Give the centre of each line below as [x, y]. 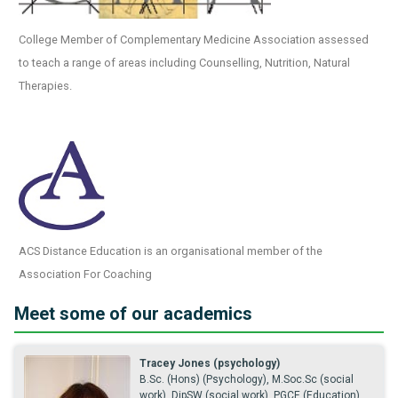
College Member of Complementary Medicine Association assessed [194, 40]
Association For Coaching [85, 274]
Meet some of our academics [133, 314]
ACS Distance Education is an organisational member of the [171, 251]
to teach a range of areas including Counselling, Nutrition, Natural [184, 63]
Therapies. [45, 86]
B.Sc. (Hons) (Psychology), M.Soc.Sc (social [247, 379]
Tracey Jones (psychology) [210, 363]
